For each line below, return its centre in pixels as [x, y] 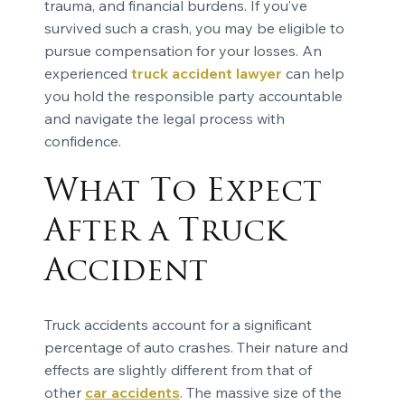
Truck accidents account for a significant [178, 325]
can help [313, 74]
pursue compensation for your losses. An [183, 51]
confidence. [82, 141]
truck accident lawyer [206, 74]
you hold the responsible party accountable [193, 96]
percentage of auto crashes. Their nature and [196, 348]
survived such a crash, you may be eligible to [194, 28]
